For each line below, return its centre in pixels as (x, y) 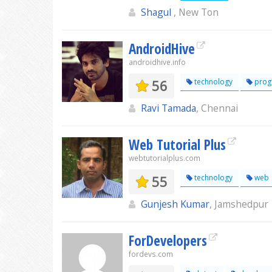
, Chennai (217, 108)
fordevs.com (151, 254)
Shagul (157, 12)
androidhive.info (157, 62)
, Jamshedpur (239, 204)
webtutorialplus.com (165, 158)
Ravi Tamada (168, 108)
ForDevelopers (168, 240)
